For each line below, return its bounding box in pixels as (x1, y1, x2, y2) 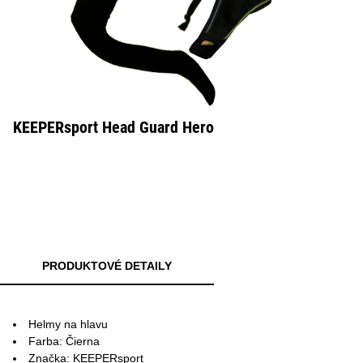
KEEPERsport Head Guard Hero (13, 117, 214, 137)
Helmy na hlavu (28, 318, 108, 331)
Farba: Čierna (28, 335, 100, 348)
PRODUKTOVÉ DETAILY (42, 259, 172, 272)
